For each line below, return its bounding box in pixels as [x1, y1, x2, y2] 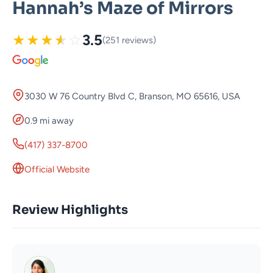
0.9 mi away [24, 115, 74, 127]
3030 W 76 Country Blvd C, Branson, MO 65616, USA [24, 91, 240, 102]
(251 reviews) [102, 35, 156, 46]
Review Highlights [12, 202, 128, 218]
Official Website [24, 164, 90, 175]
